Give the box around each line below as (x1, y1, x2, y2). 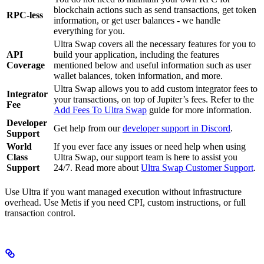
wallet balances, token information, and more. (54, 71, 223, 81)
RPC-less (6, 10, 43, 20)
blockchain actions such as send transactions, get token (54, 5, 256, 15)
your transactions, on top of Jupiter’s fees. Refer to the (54, 94, 254, 104)
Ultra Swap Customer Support (141, 163, 253, 173)
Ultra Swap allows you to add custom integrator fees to (54, 84, 258, 94)
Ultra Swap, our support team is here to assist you (54, 152, 237, 162)
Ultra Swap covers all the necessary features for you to (54, 39, 256, 49)
